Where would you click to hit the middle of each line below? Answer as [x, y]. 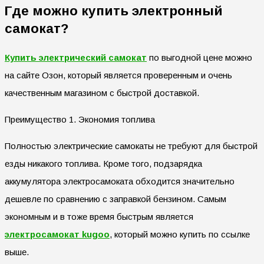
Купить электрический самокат [76, 58]
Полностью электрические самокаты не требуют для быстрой [131, 146]
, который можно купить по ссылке [180, 235]
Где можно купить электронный [114, 11]
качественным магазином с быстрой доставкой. [102, 93]
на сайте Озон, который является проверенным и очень [118, 75]
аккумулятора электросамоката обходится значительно [120, 181]
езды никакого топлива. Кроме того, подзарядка [103, 164]
